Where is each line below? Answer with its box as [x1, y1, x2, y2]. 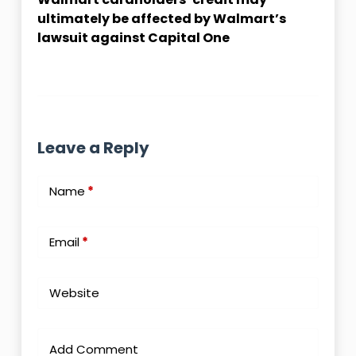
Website [48, 284, 99, 301]
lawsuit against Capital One [37, 29, 230, 47]
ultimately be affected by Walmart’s [37, 10, 286, 28]
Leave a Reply [37, 137, 149, 159]
